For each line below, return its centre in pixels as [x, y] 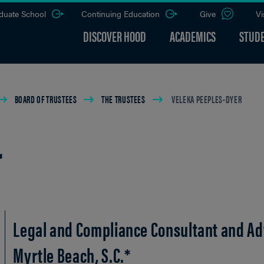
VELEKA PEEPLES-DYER [206, 99]
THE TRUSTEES [123, 99]
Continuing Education [121, 14]
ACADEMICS [193, 36]
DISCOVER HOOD [115, 36]
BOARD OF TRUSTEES [46, 99]
